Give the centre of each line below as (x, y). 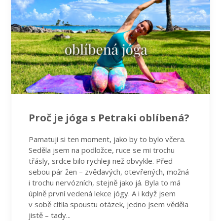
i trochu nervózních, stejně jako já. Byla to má (105, 182)
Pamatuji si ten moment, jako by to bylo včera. (107, 139)
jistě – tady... (50, 215)
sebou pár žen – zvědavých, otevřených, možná (109, 171)
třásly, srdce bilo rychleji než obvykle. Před (101, 161)
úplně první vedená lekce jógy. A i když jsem (102, 193)
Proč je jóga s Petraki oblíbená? (109, 117)
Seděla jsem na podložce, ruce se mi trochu (102, 150)
